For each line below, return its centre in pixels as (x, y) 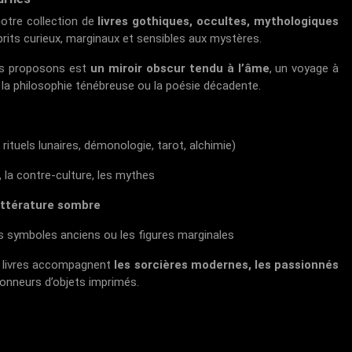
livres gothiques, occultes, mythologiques (218, 21)
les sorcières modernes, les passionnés (227, 265)
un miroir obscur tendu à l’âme (180, 68)
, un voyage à (304, 68)
